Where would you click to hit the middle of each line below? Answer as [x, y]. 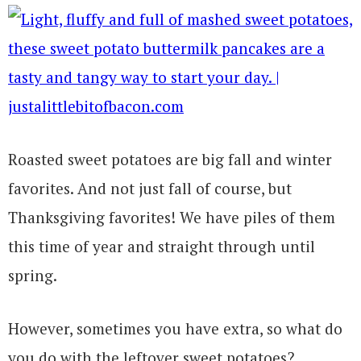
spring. [33, 275]
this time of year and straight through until [162, 246]
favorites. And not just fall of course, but [150, 188]
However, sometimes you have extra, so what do [175, 328]
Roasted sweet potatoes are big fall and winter [170, 159]
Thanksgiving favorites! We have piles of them [172, 217]
